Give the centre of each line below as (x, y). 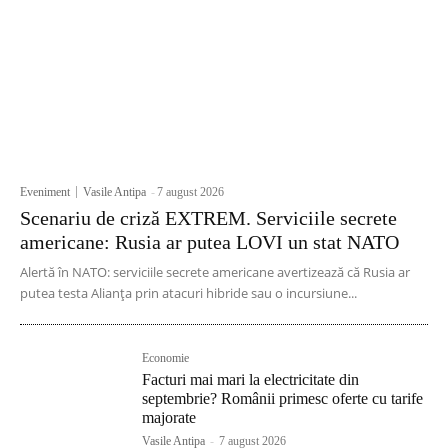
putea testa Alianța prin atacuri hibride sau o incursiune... (188, 292)
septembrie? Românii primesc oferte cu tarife (283, 398)
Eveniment (45, 191)
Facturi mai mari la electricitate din (251, 379)
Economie (166, 357)
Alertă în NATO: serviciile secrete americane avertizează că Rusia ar (215, 271)
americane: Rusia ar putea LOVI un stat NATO (209, 241)
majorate (169, 417)
